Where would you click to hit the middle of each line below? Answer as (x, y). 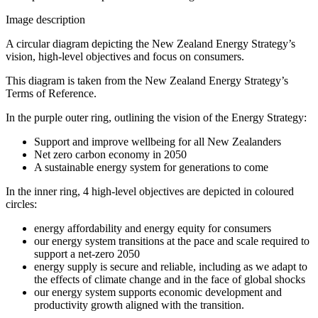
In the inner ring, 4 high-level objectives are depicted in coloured (150, 191)
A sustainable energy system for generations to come (151, 167)
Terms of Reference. (51, 93)
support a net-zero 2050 (87, 253)
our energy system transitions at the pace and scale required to (172, 241)
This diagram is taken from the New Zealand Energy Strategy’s (147, 80)
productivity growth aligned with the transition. (139, 305)
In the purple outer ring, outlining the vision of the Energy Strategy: (156, 117)
